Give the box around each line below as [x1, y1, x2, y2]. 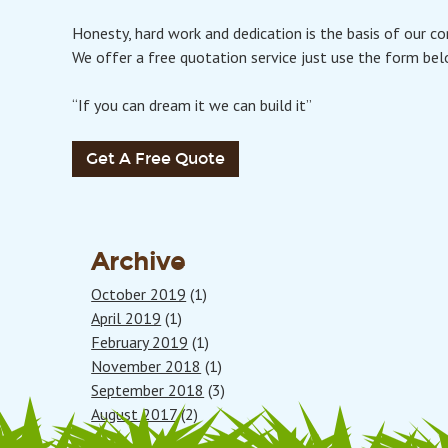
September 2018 [91, 380, 205, 400]
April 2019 [91, 308, 162, 328]
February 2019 [91, 332, 189, 352]
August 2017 [91, 404, 178, 424]
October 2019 [91, 284, 187, 304]
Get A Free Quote [86, 149, 225, 168]
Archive [91, 248, 186, 276]
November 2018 [91, 356, 202, 376]
